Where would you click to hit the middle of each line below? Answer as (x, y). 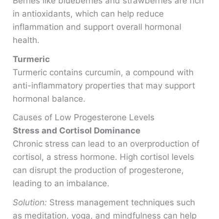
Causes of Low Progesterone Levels (84, 118)
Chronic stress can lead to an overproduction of (106, 144)
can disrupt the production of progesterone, (99, 170)
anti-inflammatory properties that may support (104, 85)
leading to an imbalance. (61, 184)
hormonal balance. (49, 99)
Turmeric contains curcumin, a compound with (103, 72)
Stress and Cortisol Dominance (77, 131)
